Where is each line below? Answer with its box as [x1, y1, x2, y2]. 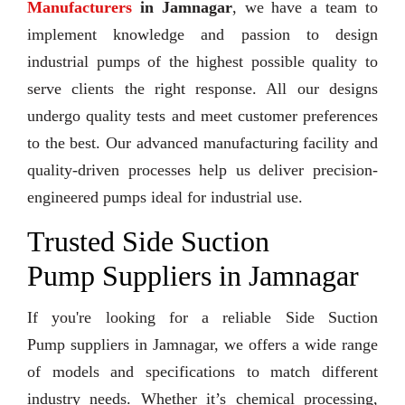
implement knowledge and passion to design [27, 25, 378, 44]
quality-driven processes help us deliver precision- [27, 161, 378, 180]
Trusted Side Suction [27, 225, 269, 259]
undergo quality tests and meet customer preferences [27, 107, 378, 126]
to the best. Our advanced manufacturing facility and [27, 134, 378, 153]
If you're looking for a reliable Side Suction [27, 308, 378, 327]
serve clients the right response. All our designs [27, 80, 378, 99]
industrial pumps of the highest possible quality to [27, 52, 378, 71]
